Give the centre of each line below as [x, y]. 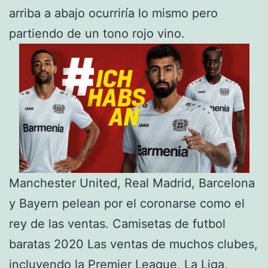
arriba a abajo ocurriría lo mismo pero [113, 13]
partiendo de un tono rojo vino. [97, 33]
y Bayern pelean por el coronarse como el [127, 204]
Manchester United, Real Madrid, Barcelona [132, 183]
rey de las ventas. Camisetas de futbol [117, 224]
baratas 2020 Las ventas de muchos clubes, [133, 244]
